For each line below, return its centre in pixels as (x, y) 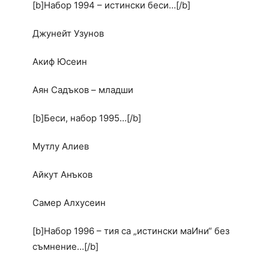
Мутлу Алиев (61, 147)
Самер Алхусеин (69, 203)
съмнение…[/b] (65, 247)
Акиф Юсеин (60, 62)
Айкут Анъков (62, 175)
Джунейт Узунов (68, 34)
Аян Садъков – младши (83, 90)
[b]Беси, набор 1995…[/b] (87, 118)
